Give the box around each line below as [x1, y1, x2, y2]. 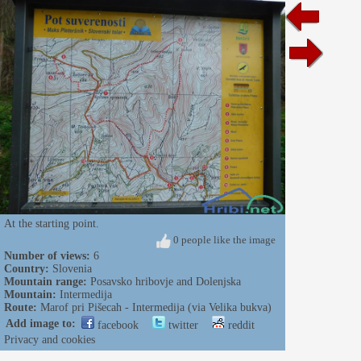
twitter [165, 318, 198, 331]
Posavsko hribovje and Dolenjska [90, 275, 241, 288]
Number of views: [4, 249, 90, 262]
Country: [4, 262, 49, 275]
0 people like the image [171, 233, 276, 246]
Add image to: [6, 317, 76, 330]
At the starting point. [4, 217, 99, 230]
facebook [94, 318, 139, 331]
